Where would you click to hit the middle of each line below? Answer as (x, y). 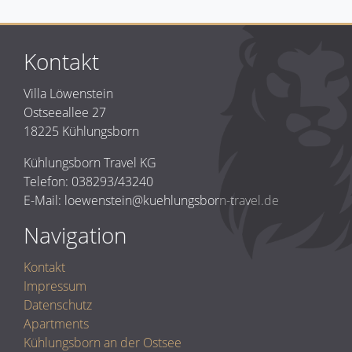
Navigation (75, 235)
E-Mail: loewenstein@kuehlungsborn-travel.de (151, 200)
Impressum (55, 286)
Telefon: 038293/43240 (88, 181)
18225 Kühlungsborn (81, 131)
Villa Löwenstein (68, 93)
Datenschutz (58, 304)
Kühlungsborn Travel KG (90, 162)
